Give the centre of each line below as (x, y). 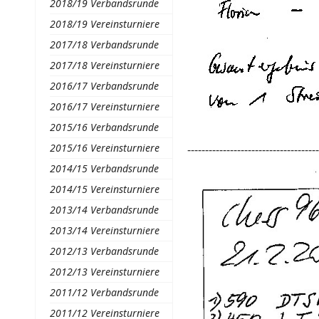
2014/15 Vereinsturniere (104, 189)
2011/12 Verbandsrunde (104, 292)
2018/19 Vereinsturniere (104, 24)
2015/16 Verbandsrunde (104, 127)
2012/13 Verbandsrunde (104, 251)
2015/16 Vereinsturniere (104, 148)
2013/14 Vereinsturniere (104, 230)
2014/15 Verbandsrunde (104, 168)
